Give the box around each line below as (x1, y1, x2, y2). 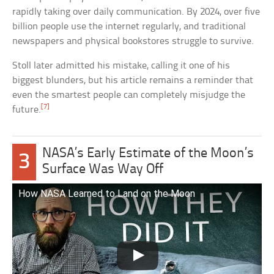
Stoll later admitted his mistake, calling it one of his (12, 61, 231, 72)
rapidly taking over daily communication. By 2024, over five (12, 7, 261, 18)
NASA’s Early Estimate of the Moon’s (42, 147, 254, 161)
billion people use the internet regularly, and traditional (12, 21, 246, 32)
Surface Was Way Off (42, 163, 164, 177)
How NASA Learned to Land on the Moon (18, 188, 196, 200)
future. (12, 105, 42, 116)
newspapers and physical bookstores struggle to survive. (12, 36, 254, 47)
